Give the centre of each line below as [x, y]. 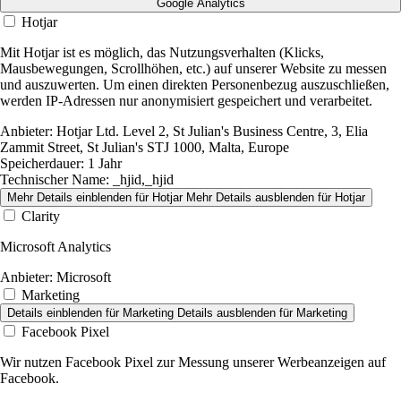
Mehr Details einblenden [69, 198]
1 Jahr [103, 164]
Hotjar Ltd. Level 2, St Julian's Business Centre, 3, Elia [210, 132]
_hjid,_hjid [141, 180]
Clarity [41, 217]
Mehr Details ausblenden [250, 198]
